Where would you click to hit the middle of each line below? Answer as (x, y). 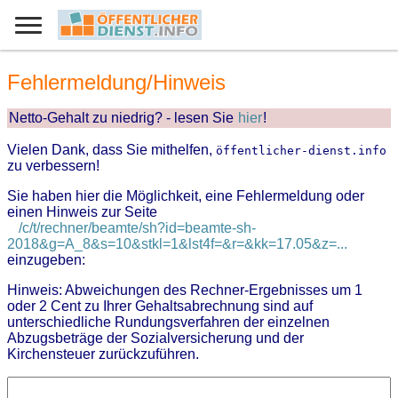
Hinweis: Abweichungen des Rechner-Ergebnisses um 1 (185, 291)
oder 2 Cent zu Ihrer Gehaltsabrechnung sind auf (160, 306)
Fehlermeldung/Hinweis (116, 83)
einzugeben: (46, 260)
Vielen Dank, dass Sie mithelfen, (111, 150)
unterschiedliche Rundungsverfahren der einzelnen (168, 322)
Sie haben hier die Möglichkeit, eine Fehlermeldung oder (186, 196)
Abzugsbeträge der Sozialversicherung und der (155, 338)
